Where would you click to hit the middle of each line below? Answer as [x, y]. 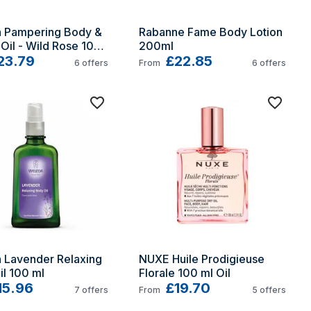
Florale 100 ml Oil [185, 273]
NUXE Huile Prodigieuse [202, 259]
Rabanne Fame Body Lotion [211, 32]
